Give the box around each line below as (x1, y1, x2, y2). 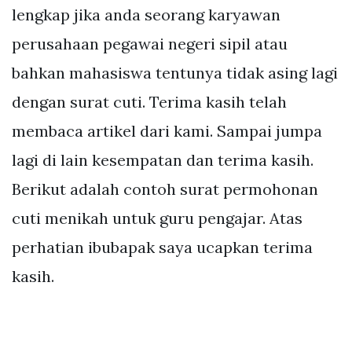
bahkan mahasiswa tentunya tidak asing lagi (12, 63, 338, 83)
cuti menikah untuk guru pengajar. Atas (12, 208, 302, 229)
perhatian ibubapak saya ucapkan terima (12, 237, 313, 258)
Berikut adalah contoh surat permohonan (12, 179, 318, 200)
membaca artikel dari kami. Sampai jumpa (12, 121, 322, 141)
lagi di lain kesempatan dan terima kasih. (12, 150, 313, 170)
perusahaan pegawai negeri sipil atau (12, 34, 288, 54)
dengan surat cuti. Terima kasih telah (12, 92, 287, 112)
